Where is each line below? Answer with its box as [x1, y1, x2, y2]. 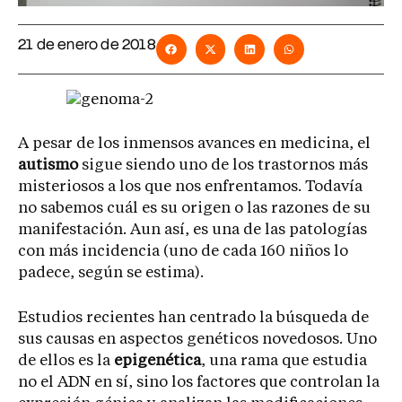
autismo [18, 158, 78, 174]
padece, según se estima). [18, 266, 204, 282]
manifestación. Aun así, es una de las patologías [18, 223, 367, 239]
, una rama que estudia [201, 353, 367, 369]
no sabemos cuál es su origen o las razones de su [18, 201, 371, 217]
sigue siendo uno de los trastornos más [78, 158, 368, 174]
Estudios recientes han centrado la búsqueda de [18, 310, 369, 326]
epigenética [114, 353, 201, 369]
